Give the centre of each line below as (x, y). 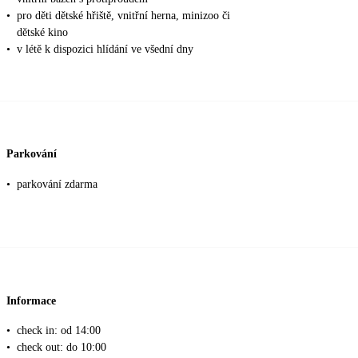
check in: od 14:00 (59, 331)
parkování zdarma (57, 184)
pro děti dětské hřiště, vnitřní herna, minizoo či (123, 15)
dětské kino (42, 32)
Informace (31, 300)
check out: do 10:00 (62, 348)
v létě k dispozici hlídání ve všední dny (105, 49)
